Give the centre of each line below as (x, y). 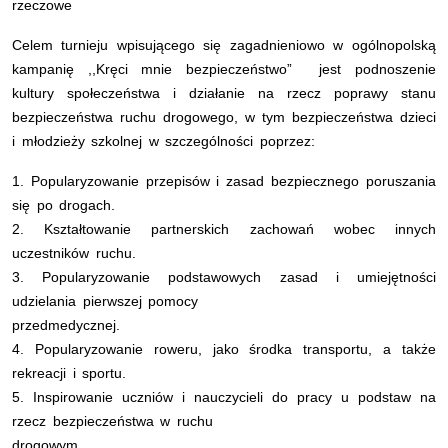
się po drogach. (64, 204)
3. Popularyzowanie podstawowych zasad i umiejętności (224, 276)
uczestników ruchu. (74, 252)
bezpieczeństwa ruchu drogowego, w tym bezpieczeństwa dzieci (224, 116)
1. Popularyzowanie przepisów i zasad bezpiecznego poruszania (224, 180)
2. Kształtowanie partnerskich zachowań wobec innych (224, 228)
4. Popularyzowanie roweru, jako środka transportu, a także (224, 348)
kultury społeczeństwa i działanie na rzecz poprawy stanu (224, 92)
